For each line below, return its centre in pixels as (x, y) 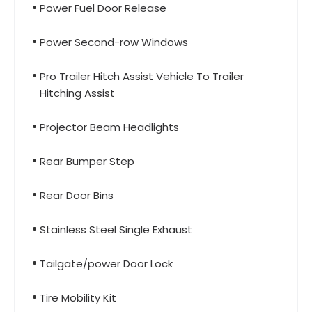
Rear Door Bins (77, 195)
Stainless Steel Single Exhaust (116, 229)
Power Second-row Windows (114, 42)
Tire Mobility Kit (78, 297)
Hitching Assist (77, 93)
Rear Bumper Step (87, 161)
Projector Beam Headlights (109, 127)
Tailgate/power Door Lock (106, 263)
